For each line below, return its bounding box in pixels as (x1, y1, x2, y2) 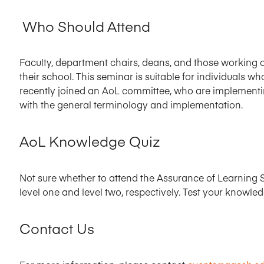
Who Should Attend (19, 15, 150, 35)
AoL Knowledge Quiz (19, 131, 160, 151)
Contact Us (19, 218, 94, 238)
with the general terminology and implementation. (19, 98, 245, 111)
